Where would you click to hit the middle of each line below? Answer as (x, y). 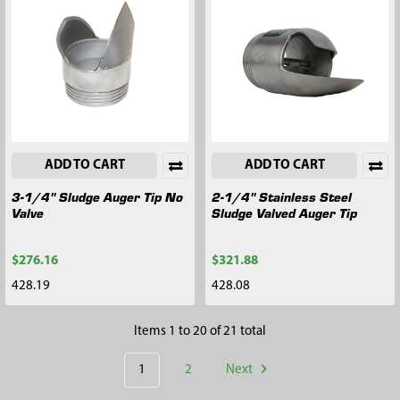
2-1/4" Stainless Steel (282, 196)
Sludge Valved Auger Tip (284, 212)
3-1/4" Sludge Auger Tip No (97, 196)
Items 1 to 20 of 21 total (200, 331)
